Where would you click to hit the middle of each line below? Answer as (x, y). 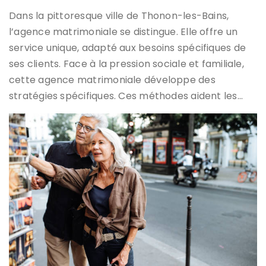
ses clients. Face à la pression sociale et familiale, (126, 64)
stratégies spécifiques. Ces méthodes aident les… (126, 96)
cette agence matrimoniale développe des (112, 80)
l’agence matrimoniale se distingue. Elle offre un (123, 32)
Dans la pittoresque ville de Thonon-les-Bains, (119, 16)
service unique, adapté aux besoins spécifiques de (128, 48)
